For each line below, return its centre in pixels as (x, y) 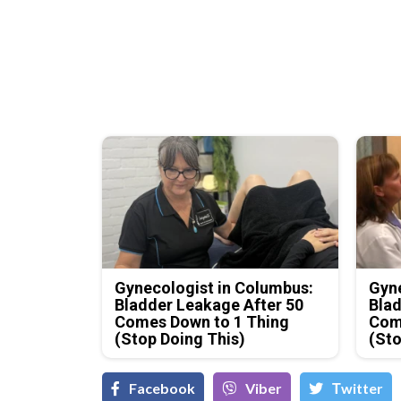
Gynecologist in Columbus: (214, 288)
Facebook (162, 388)
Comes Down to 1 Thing (202, 322)
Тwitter (358, 388)
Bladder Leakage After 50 (209, 305)
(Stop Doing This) (180, 339)
